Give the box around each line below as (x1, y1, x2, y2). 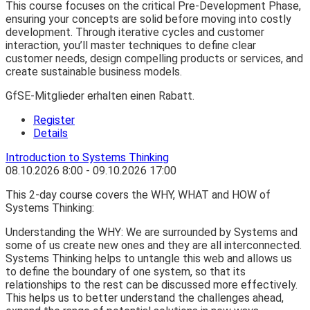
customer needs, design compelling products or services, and (6, 52, 303, 66)
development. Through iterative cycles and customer (6, 26, 264, 39)
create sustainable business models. (6, 65, 182, 79)
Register (33, 113, 75, 127)
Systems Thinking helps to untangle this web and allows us (6, 252, 292, 266)
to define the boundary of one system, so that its (6, 265, 246, 279)
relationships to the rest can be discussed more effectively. (6, 278, 298, 292)
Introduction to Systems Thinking (6, 151, 169, 165)
